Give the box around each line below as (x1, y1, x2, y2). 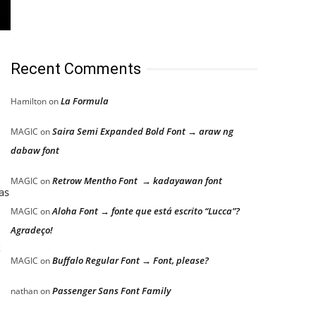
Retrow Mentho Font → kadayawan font (52, 174, 222, 187)
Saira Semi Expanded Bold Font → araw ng (52, 125, 233, 138)
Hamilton (11, 95, 47, 107)
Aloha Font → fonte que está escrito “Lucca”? (52, 205, 240, 217)
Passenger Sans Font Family (52, 284, 171, 297)
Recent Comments (11, 60, 141, 78)
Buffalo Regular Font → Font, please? (52, 254, 209, 267)
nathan (11, 285, 38, 297)
